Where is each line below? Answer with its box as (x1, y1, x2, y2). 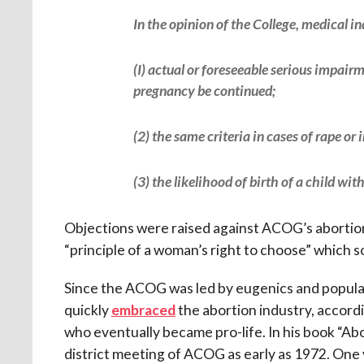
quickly (63, 301, 111, 318)
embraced (110, 301, 175, 318)
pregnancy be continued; (132, 81, 275, 99)
